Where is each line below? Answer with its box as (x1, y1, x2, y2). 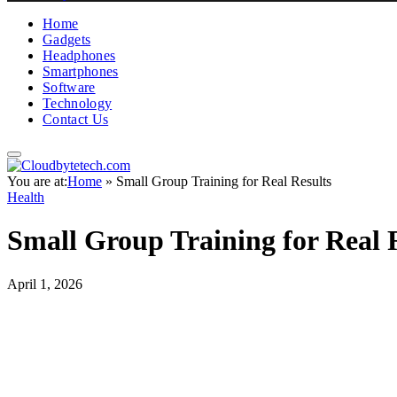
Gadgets (43, 32, 91, 47)
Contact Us (43, 112, 109, 127)
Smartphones (43, 64, 119, 79)
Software (43, 80, 96, 95)
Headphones (43, 48, 116, 63)
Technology (43, 96, 113, 111)
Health (7, 190, 44, 205)
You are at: (7, 174, 67, 189)
